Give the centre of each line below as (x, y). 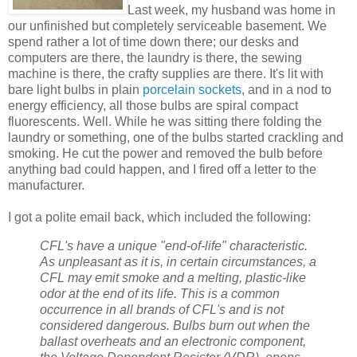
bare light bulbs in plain (75, 89)
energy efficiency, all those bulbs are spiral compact (153, 105)
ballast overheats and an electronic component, (173, 341)
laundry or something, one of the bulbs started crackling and (176, 137)
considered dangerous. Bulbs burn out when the (175, 325)
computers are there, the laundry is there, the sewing (155, 57)
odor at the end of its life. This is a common (160, 293)
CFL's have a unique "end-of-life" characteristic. (174, 245)
